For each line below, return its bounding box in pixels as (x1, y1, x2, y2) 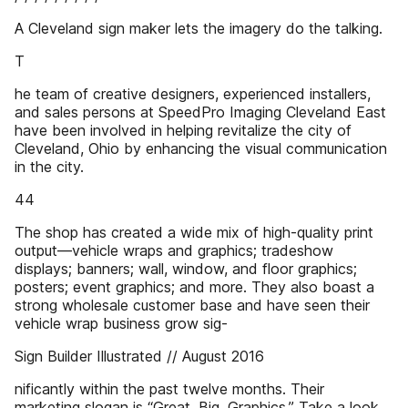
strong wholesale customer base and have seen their (15, 296, 370, 314)
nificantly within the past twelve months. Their (15, 380, 324, 398)
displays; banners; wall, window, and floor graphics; (15, 260, 357, 278)
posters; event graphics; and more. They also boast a (15, 278, 374, 296)
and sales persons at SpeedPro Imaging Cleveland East (15, 103, 386, 121)
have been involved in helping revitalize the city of (15, 121, 352, 139)
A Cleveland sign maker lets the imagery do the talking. (15, 19, 382, 37)
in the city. (15, 158, 84, 176)
